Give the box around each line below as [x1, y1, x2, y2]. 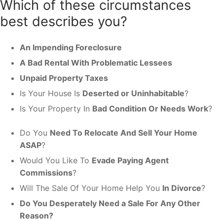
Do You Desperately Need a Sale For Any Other [20, 198, 200, 208]
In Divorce [162, 183, 201, 193]
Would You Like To [20, 155, 92, 165]
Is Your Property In [20, 103, 92, 113]
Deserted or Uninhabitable [82, 88, 184, 98]
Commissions [20, 167, 73, 178]
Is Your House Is [20, 88, 82, 98]
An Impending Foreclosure [20, 42, 122, 52]
